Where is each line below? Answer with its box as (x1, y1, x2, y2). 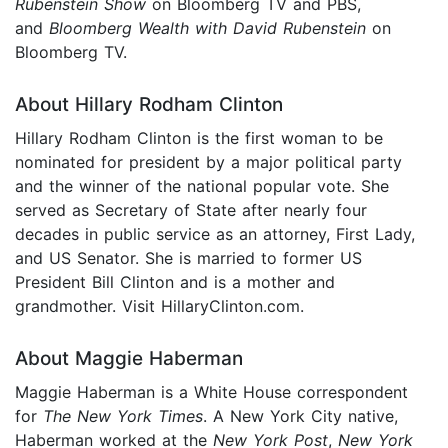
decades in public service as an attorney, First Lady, (15, 224, 415, 245)
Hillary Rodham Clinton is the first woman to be (15, 128, 383, 149)
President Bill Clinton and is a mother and (15, 272, 335, 293)
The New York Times (43, 406, 203, 427)
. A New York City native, (203, 406, 398, 427)
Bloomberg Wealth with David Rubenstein (49, 18, 366, 39)
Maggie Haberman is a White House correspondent (15, 382, 408, 403)
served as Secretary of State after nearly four (15, 200, 367, 221)
